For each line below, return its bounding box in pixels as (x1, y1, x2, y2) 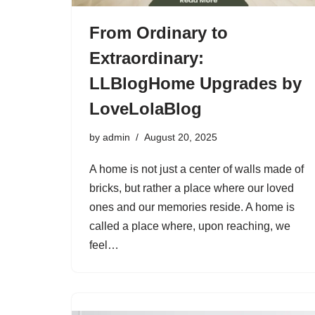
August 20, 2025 (144, 131, 217, 143)
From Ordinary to (89, 23, 228, 42)
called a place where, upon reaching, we (89, 220, 290, 232)
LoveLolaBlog (89, 99, 202, 118)
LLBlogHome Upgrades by (89, 74, 302, 93)
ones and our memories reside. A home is (89, 201, 295, 213)
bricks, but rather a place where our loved (89, 182, 294, 194)
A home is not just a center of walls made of (89, 163, 304, 175)
